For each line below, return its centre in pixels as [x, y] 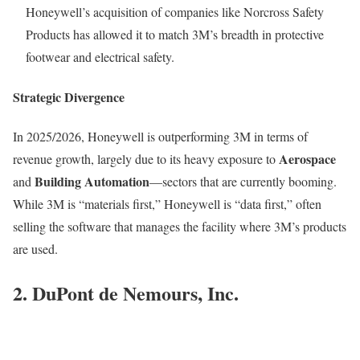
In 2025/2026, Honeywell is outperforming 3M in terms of [160, 136]
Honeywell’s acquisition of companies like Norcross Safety [175, 12]
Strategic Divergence [69, 96]
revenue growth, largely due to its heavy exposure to [146, 158]
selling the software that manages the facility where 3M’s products [180, 226]
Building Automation [92, 181]
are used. [35, 248]
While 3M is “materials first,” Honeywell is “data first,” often [167, 203]
